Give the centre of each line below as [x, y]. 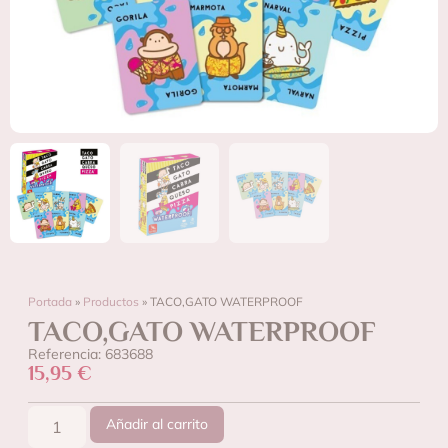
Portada [50, 301]
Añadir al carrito [157, 424]
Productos [111, 301]
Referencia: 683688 [90, 353]
